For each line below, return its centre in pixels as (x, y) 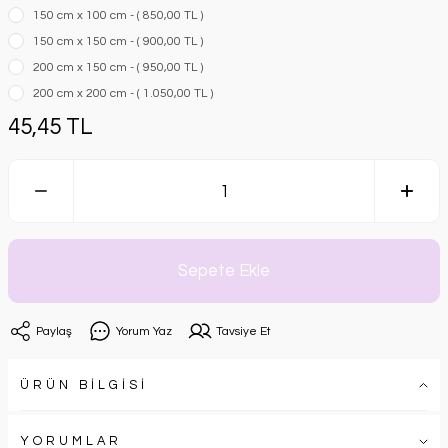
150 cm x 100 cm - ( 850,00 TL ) (118, 15)
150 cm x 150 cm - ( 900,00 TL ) (118, 41)
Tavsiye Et (243, 330)
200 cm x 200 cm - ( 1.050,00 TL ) (123, 93)
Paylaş (54, 330)
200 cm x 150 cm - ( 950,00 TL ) (118, 67)
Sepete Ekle (224, 270)
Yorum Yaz (144, 330)
